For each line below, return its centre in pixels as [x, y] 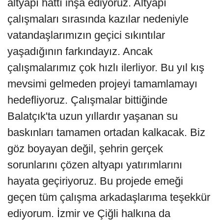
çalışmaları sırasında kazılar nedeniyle [98, 19]
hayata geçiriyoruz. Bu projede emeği [95, 181]
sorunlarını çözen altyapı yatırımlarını [95, 165]
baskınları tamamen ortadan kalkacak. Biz [106, 132]
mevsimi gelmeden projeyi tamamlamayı [102, 83]
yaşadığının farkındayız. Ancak [80, 51]
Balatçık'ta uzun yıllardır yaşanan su [93, 116]
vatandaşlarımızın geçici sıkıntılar [86, 35]
